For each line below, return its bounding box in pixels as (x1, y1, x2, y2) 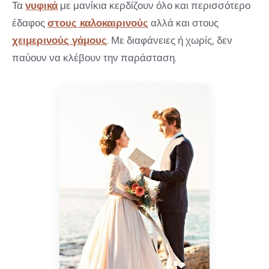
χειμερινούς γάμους (12, 34, 107, 47)
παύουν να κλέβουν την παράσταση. (12, 52, 177, 64)
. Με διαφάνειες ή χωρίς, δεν (107, 34, 233, 47)
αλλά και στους (148, 17, 219, 29)
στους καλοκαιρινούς (47, 17, 149, 29)
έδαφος (12, 17, 48, 29)
